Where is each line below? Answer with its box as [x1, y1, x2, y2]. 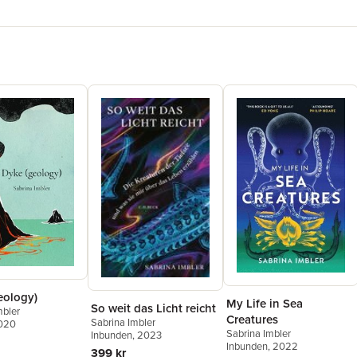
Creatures [226, 310, 278, 328]
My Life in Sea [226, 294, 303, 312]
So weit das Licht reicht [91, 300, 216, 317]
